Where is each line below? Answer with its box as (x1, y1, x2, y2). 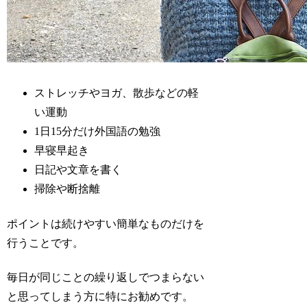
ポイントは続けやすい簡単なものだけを (7, 217, 205, 230)
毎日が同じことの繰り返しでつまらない (7, 271, 205, 284)
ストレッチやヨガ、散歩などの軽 (34, 87, 199, 99)
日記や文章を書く (34, 164, 123, 176)
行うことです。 (7, 236, 84, 249)
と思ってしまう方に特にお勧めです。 (7, 291, 194, 303)
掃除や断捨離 (34, 183, 101, 195)
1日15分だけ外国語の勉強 (34, 125, 161, 138)
